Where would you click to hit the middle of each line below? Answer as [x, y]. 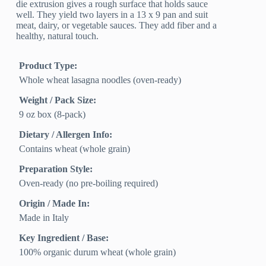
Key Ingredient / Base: [64, 238]
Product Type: [48, 66]
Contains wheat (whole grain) [75, 149]
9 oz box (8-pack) [53, 115]
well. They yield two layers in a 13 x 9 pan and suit [112, 15]
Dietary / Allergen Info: [66, 135]
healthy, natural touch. [58, 36]
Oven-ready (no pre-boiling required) [89, 183]
